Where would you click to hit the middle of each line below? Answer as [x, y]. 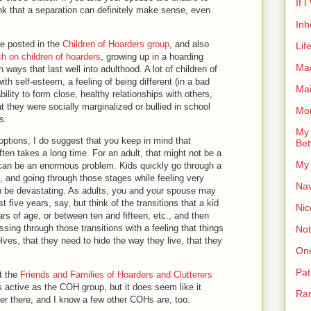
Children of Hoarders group [116, 44]
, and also [189, 44]
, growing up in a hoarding [152, 57]
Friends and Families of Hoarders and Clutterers [116, 275]
